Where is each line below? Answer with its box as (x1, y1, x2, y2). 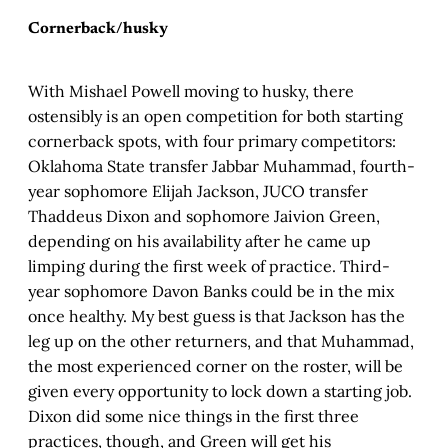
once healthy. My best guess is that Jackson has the (28, 306, 405, 327)
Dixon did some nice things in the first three (28, 406, 359, 427)
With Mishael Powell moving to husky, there (28, 81, 354, 102)
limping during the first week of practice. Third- (28, 256, 390, 277)
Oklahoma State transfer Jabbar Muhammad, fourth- (28, 156, 415, 177)
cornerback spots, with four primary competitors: (28, 131, 396, 152)
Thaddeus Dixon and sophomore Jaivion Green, (28, 206, 380, 227)
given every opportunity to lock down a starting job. (28, 381, 412, 402)
